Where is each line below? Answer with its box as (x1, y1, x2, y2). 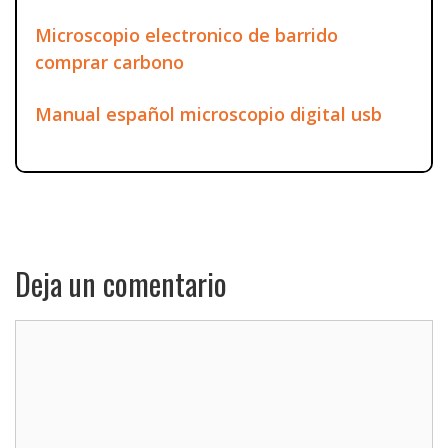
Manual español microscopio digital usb (35, 101, 382, 126)
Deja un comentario (15, 260, 227, 306)
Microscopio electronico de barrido (35, 22, 338, 47)
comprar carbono (35, 49, 184, 74)
